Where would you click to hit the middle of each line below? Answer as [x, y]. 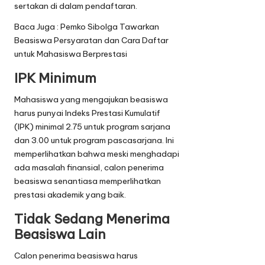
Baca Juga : [37, 26]
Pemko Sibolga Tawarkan [110, 26]
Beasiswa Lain [60, 234]
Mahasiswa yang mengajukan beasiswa [91, 99]
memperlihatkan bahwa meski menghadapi [97, 153]
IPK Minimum [55, 78]
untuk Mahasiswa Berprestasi [71, 54]
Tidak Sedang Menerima [92, 219]
